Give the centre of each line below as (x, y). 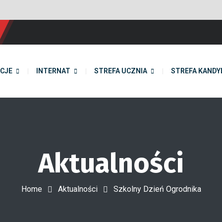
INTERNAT (53, 71)
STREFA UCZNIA (120, 71)
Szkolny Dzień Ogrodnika (157, 189)
